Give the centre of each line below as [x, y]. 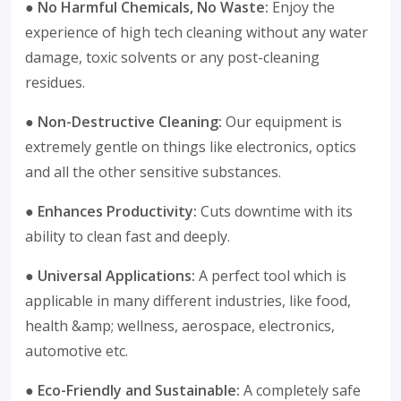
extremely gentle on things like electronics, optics [191, 147]
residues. [55, 83]
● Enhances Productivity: [111, 212]
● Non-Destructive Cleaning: [124, 122]
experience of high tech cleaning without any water [196, 33]
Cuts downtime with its [275, 212]
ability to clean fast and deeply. [128, 237]
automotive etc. [77, 351]
